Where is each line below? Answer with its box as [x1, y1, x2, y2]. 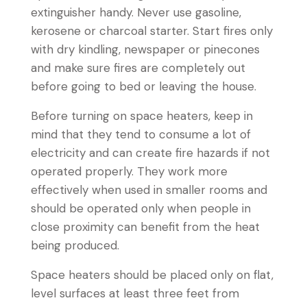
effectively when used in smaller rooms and [31, 182, 267, 197]
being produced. [31, 238, 119, 253]
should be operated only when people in [31, 201, 251, 216]
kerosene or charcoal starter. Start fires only [31, 23, 273, 38]
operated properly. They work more [31, 164, 228, 179]
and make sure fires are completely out [31, 60, 245, 75]
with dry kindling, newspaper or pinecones [31, 42, 260, 57]
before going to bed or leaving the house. [31, 79, 256, 94]
